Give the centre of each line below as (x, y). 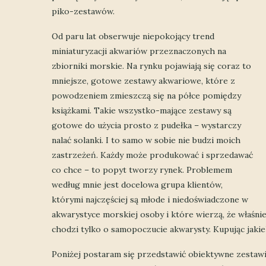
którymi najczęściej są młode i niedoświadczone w (150, 199)
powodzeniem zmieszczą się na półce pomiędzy (146, 95)
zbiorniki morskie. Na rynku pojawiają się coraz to (151, 66)
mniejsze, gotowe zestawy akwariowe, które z (143, 80)
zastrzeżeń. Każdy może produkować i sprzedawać (152, 155)
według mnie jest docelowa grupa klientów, (137, 184)
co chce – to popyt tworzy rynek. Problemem (142, 170)
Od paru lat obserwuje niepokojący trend (133, 36)
